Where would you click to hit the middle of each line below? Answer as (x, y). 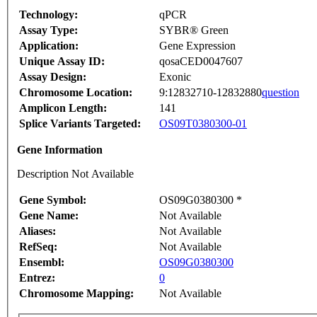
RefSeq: (38, 247)
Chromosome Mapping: (76, 294)
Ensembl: (42, 263)
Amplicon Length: (63, 108)
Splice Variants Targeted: (80, 124)
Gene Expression (197, 46)
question (281, 93)
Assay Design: (53, 77)
